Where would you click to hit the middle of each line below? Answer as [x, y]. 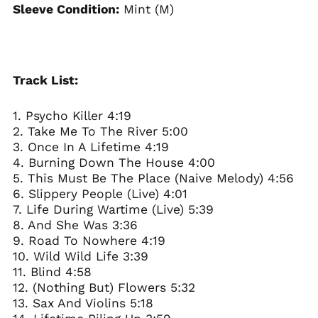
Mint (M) [146, 9]
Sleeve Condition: [66, 9]
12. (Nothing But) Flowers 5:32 [104, 287]
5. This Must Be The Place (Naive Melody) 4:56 [153, 178]
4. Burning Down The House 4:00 [114, 162]
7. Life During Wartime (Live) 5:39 [113, 209]
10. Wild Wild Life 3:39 [80, 256]
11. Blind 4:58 [52, 272]
